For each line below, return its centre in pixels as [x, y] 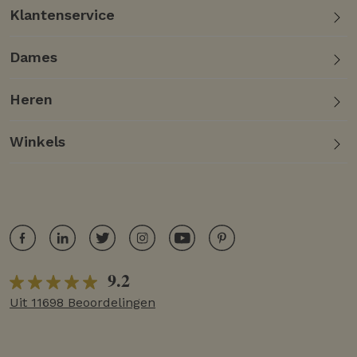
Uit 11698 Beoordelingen [82, 302]
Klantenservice [62, 14]
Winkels [37, 141]
